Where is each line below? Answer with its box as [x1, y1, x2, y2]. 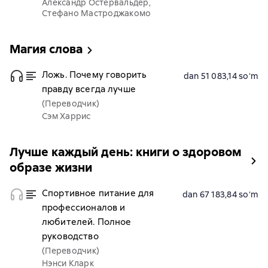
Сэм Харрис [42, 111, 91, 121]
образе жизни [10, 160, 92, 175]
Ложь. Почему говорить [42, 69, 147, 81]
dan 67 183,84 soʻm [182, 189, 258, 200]
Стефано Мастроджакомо [42, 8, 151, 19]
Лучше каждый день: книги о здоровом [10, 144, 242, 160]
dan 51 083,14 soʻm [183, 71, 258, 81]
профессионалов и [42, 202, 126, 214]
